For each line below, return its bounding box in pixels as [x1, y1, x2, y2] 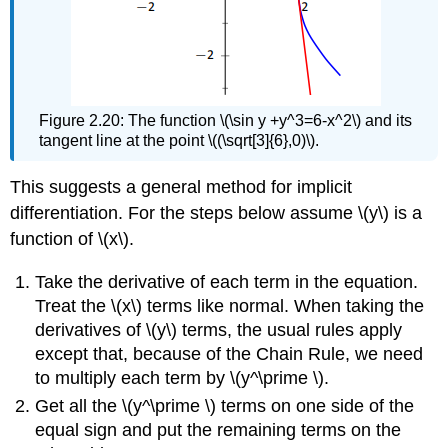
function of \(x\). [10, 228, 135, 249]
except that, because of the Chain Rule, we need [35, 343, 424, 364]
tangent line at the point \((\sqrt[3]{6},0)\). [39, 132, 320, 150]
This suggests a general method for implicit [10, 176, 353, 197]
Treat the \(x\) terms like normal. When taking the [35, 295, 425, 316]
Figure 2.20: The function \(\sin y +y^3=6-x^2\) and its [39, 112, 413, 130]
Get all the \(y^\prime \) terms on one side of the [35, 395, 415, 416]
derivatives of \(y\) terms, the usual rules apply [35, 319, 403, 340]
